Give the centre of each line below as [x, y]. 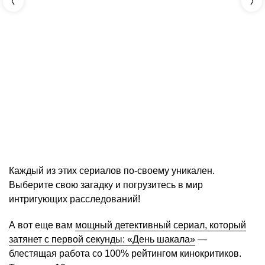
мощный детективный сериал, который [161, 225]
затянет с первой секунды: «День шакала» [102, 240]
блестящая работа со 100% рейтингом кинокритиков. [125, 254]
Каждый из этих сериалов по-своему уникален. [112, 171]
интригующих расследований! [75, 199]
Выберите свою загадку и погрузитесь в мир [106, 185]
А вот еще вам [42, 225]
